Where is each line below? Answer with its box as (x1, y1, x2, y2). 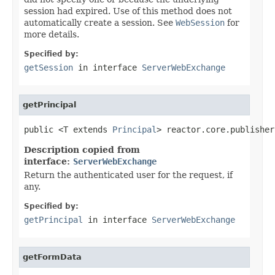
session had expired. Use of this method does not (24, 6, 232, 16)
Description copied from (24, 144, 140, 155)
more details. (24, 29, 79, 39)
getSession (24, 62, 73, 72)
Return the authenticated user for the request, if (24, 169, 233, 180)
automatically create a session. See (24, 17, 176, 28)
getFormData (23, 252, 82, 261)
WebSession (176, 17, 225, 28)
